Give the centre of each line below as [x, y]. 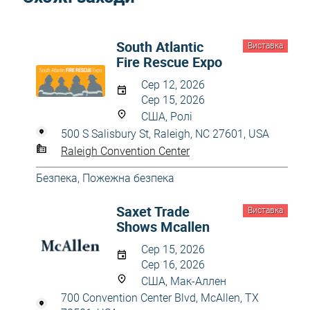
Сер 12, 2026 [173, 85]
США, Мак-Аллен [184, 281]
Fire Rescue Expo [169, 62]
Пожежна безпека [128, 178]
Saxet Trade [153, 211]
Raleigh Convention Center [125, 151]
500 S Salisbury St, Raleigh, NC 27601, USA [165, 134]
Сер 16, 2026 [173, 265]
